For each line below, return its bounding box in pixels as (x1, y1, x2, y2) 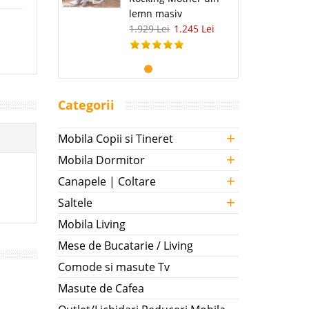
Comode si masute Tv (57, 259, 170, 275)
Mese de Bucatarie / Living (57, 238, 193, 254)
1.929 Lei (129, 22, 170, 36)
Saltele (57, 195, 92, 211)
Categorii (57, 97, 114, 114)
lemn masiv (129, 7, 183, 21)
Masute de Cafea (57, 281, 144, 297)
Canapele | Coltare (57, 174, 156, 190)
